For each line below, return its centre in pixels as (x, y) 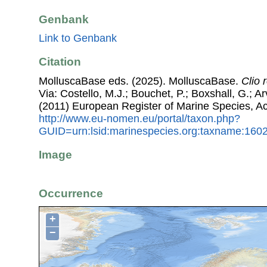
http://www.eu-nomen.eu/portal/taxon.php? (139, 118)
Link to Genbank (78, 38)
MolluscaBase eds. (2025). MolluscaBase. (140, 81)
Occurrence (71, 193)
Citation (60, 62)
